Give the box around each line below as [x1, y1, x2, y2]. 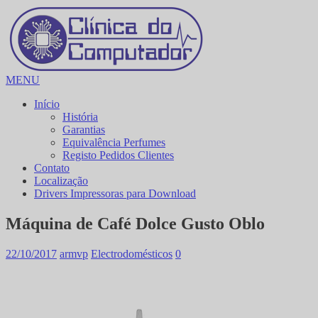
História [62, 111, 98, 123]
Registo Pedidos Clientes [62, 149, 174, 161]
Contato [34, 162, 70, 174]
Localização [34, 175, 88, 187]
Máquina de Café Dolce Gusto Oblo [6, 214, 265, 233]
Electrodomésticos [91, 247, 172, 260]
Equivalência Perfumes [62, 136, 165, 148]
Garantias [62, 124, 105, 136]
